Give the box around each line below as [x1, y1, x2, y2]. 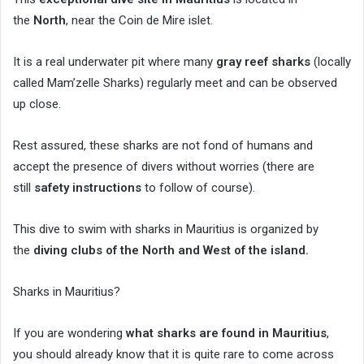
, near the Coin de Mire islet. [66, 12, 213, 28]
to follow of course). [141, 180, 255, 195]
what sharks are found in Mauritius [126, 325, 327, 340]
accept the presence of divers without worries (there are [13, 158, 314, 174]
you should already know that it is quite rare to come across [13, 346, 334, 362]
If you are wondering [13, 325, 126, 340]
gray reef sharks [216, 54, 310, 69]
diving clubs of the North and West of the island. [33, 242, 309, 258]
